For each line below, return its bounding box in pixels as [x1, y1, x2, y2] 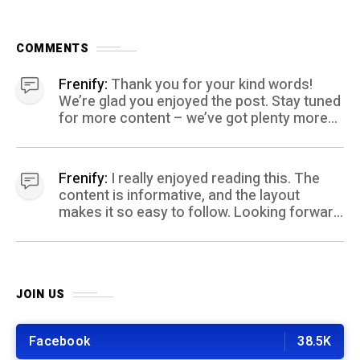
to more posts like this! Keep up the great [59, 219, 324, 241]
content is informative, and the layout [59, 185, 300, 207]
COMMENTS [16, 40, 88, 58]
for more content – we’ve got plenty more [59, 108, 328, 130]
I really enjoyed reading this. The [111, 168, 320, 190]
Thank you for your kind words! [111, 74, 313, 96]
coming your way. [59, 125, 172, 147]
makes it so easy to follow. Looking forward [59, 202, 342, 224]
